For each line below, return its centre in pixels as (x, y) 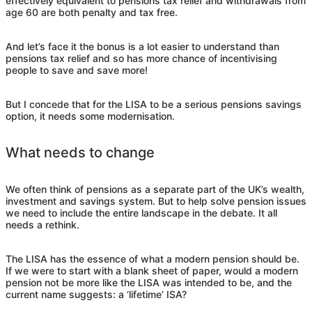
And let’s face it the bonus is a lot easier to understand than (142, 47)
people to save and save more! (77, 70)
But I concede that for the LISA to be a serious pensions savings (154, 104)
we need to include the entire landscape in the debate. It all (141, 213)
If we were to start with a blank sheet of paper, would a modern (152, 271)
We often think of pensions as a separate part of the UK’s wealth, (155, 189)
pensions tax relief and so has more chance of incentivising (141, 58)
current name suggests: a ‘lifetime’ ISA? (96, 295)
